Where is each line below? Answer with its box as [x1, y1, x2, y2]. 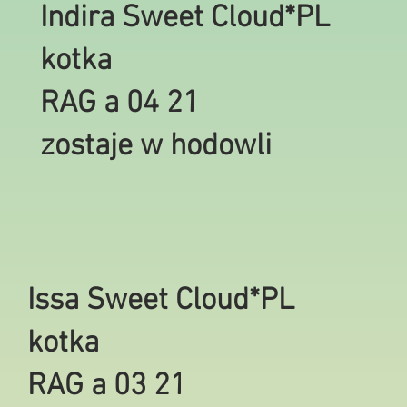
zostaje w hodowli [40, 128, 272, 165]
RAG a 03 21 [27, 368, 186, 405]
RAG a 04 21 [40, 85, 199, 123]
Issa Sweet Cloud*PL [27, 283, 294, 320]
